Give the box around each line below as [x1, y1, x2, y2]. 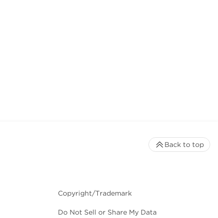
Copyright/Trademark [58, 189, 132, 198]
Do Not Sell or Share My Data [58, 208, 157, 217]
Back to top [164, 141, 204, 149]
